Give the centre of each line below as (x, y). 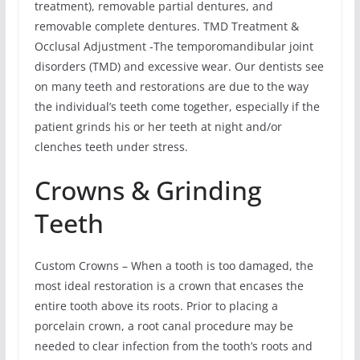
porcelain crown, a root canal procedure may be (164, 326)
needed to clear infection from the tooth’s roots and (173, 346)
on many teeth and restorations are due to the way (171, 87)
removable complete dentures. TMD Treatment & (166, 27)
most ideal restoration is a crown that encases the (169, 286)
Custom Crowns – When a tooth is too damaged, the (174, 266)
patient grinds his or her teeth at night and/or (158, 127)
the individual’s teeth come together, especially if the (177, 107)
